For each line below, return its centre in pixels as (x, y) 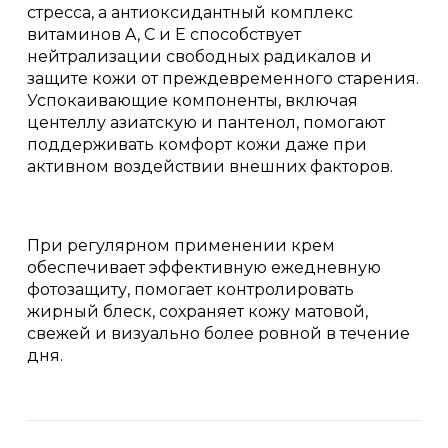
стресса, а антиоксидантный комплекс (190, 13)
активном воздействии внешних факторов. (210, 167)
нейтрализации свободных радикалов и (200, 57)
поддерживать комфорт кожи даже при (197, 145)
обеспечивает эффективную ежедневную (204, 268)
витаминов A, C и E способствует (164, 35)
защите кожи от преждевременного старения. (223, 79)
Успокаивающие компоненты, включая (193, 101)
